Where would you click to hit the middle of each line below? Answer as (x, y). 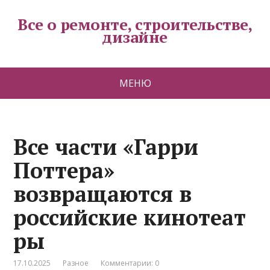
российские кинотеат (130, 217)
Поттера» (64, 170)
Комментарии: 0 (130, 263)
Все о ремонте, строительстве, (135, 24)
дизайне (135, 37)
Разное (76, 263)
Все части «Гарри (106, 147)
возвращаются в (103, 194)
